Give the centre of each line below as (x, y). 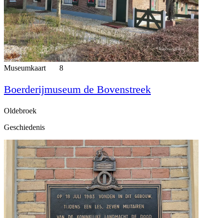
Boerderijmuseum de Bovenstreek (77, 89)
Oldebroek (20, 110)
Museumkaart (26, 68)
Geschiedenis (24, 127)
